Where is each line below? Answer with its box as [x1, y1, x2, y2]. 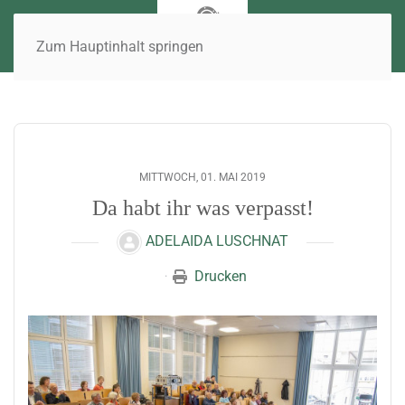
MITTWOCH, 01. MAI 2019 [139, 171, 266, 184]
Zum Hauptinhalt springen [36, 38, 203, 55]
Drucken [193, 268, 247, 285]
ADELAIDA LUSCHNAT [146, 232, 288, 250]
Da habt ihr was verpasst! [91, 196, 314, 220]
